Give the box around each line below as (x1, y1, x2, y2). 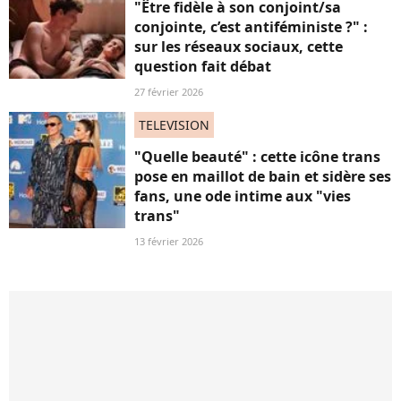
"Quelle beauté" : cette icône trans (134, 147, 380, 166)
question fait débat (134, 56, 271, 76)
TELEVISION (139, 116, 209, 133)
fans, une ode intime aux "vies (134, 186, 351, 206)
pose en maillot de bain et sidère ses (134, 166, 391, 186)
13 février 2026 (134, 235, 203, 248)
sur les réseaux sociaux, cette (134, 37, 343, 56)
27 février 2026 (134, 85, 203, 98)
